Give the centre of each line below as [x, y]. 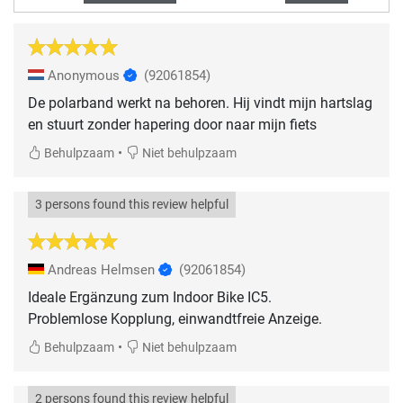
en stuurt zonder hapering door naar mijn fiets [172, 125]
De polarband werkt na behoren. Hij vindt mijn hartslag [200, 103]
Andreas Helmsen [101, 270]
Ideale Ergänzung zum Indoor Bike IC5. [150, 298]
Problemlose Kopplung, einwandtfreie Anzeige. [175, 319]
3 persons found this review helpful [132, 205]
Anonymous [84, 76]
